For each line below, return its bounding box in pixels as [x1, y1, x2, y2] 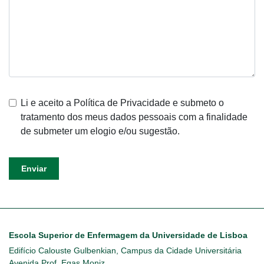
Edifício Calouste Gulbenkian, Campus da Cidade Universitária [9, 246, 242, 255]
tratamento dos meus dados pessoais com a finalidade [21, 112, 247, 122]
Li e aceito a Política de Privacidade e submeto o [21, 98, 224, 108]
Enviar [21, 164, 47, 173]
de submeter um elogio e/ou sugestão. [21, 126, 180, 136]
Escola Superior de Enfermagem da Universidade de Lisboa [9, 230, 247, 240]
